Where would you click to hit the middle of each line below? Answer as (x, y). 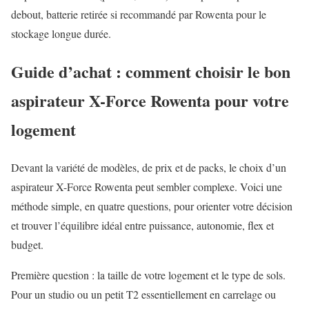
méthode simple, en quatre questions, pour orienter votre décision (152, 206)
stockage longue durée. (61, 34)
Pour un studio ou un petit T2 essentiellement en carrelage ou (143, 295)
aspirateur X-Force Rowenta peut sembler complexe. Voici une (147, 187)
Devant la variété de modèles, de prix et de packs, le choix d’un (149, 168)
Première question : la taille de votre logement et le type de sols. (148, 275)
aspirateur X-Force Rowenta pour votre (150, 101)
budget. (27, 245)
